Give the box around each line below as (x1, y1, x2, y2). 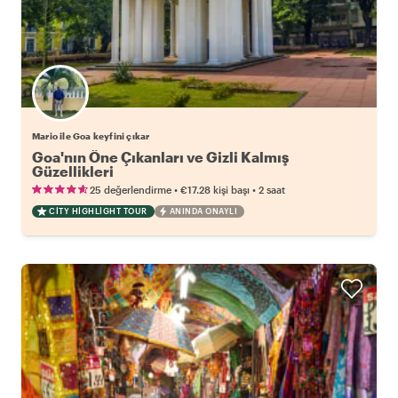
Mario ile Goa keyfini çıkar (32, 131, 150, 142)
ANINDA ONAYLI (169, 206, 237, 217)
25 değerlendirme (90, 184, 171, 196)
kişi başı (213, 184, 250, 196)
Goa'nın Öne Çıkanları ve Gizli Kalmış (32, 148, 289, 166)
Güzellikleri (32, 163, 114, 180)
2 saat (259, 184, 285, 196)
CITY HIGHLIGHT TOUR (49, 206, 147, 217)
